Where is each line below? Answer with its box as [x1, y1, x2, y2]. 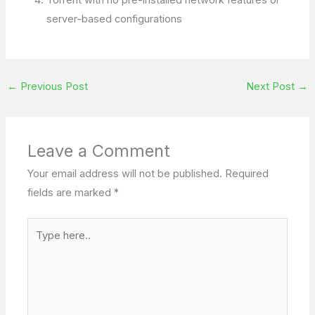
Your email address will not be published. [27, 167, 223, 181]
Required [225, 167, 269, 181]
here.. [27, 239, 55, 252]
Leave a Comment [27, 141, 171, 162]
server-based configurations [46, 12, 183, 25]
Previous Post [17, 80, 88, 94]
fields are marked [27, 186, 115, 200]
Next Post [246, 80, 298, 94]
